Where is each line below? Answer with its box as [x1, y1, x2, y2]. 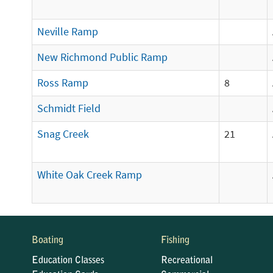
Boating [32, 236, 63, 246]
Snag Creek [37, 127, 89, 141]
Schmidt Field [37, 102, 101, 115]
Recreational [160, 256, 213, 266]
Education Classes [32, 256, 104, 266]
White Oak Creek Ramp [37, 168, 142, 182]
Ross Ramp [37, 76, 88, 90]
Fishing [160, 236, 190, 246]
